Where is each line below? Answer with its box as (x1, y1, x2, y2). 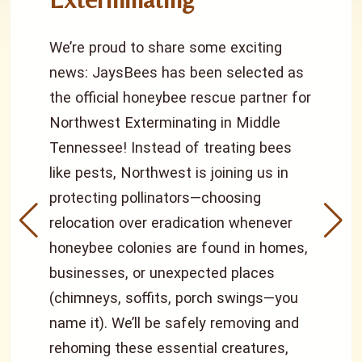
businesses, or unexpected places (49, 264, 275, 281)
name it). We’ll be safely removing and (49, 314, 299, 331)
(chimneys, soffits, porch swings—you (49, 289, 298, 306)
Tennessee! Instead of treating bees (49, 139, 292, 156)
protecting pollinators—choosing (49, 189, 261, 206)
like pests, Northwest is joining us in (49, 164, 288, 181)
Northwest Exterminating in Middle (49, 114, 280, 131)
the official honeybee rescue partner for (49, 89, 311, 106)
